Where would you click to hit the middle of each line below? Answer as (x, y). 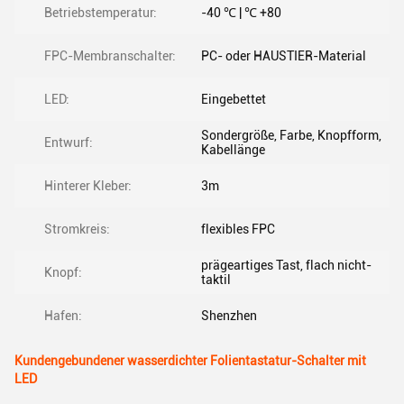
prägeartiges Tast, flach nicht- (286, 265)
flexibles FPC (238, 229)
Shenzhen (229, 316)
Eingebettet (234, 99)
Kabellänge (233, 150)
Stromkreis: (77, 229)
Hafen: (63, 316)
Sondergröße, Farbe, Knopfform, (291, 135)
